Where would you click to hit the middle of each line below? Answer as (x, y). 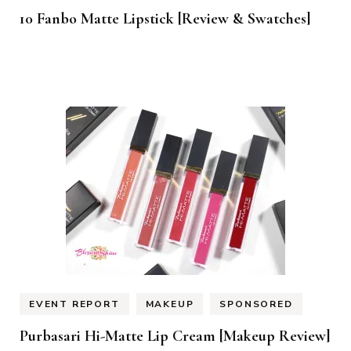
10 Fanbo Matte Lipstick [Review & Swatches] (165, 19)
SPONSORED (256, 304)
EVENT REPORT (74, 304)
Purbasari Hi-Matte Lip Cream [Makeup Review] (175, 336)
